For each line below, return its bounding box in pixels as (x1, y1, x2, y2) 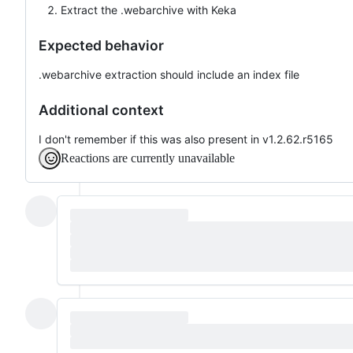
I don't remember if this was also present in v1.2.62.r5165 (39, 132, 333, 146)
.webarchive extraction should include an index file (39, 67, 299, 81)
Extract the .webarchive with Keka (61, 2, 236, 17)
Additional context (39, 101, 164, 118)
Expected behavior (39, 36, 164, 54)
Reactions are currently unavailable (61, 150, 235, 165)
